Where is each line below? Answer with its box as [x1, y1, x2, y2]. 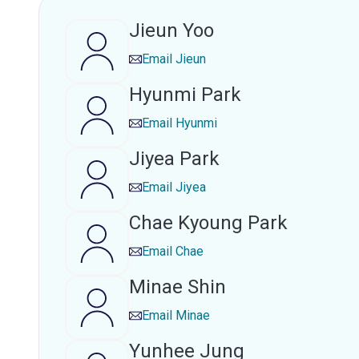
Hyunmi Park [129, 83, 241, 106]
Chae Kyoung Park [129, 212, 288, 234]
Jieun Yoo [129, 19, 214, 42]
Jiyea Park [129, 147, 220, 170]
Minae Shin [129, 276, 226, 298]
